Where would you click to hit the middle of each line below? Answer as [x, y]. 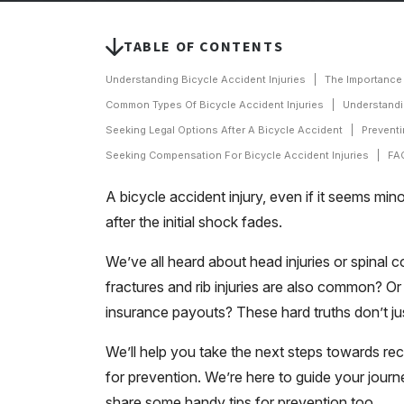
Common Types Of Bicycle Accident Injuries [215, 105]
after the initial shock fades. [194, 222]
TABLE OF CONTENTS [204, 46]
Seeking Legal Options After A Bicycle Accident [224, 130]
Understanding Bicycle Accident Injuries [206, 79]
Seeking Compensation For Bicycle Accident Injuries [237, 155]
